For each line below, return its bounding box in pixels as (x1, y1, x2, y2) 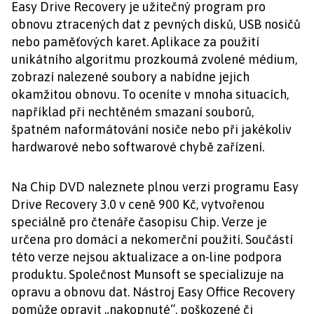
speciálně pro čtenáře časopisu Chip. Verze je (11, 214, 267, 229)
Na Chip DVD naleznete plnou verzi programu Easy (11, 179, 299, 194)
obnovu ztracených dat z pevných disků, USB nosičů (11, 17, 301, 32)
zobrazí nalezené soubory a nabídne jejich (11, 69, 250, 84)
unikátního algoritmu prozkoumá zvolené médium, (11, 52, 297, 67)
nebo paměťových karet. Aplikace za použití (11, 34, 259, 49)
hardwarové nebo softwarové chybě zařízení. (11, 139, 264, 154)
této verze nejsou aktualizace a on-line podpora (11, 250, 282, 264)
